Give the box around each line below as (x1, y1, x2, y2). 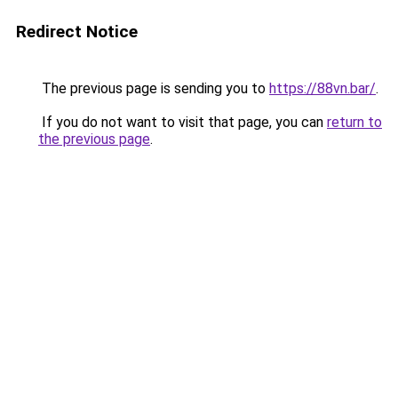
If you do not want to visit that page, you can (38, 114, 327, 131)
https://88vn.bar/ (269, 80, 376, 97)
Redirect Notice (16, 21, 138, 42)
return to (327, 114, 382, 131)
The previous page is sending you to (38, 80, 269, 97)
